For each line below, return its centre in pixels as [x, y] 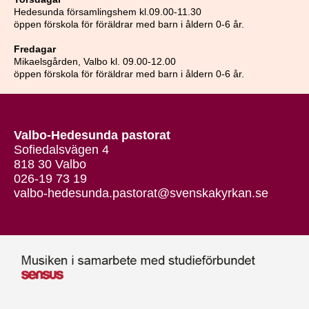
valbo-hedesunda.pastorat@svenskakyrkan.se [141, 193]
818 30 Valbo [50, 164]
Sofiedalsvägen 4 [61, 150]
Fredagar [35, 49]
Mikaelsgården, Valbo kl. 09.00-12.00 [95, 61]
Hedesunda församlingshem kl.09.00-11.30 [108, 12]
